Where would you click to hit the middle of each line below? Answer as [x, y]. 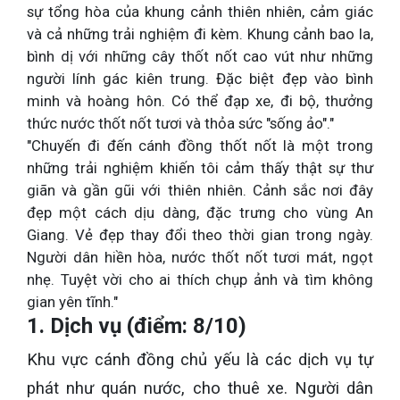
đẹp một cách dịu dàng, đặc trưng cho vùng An [200, 212]
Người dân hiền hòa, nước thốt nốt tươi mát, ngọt [200, 257]
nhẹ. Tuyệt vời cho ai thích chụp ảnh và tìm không [200, 279]
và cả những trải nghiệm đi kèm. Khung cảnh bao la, [200, 33]
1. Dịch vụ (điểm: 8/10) [137, 325]
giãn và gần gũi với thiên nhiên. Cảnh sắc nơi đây [200, 190]
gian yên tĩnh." [72, 301]
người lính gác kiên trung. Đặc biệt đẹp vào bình [200, 78]
